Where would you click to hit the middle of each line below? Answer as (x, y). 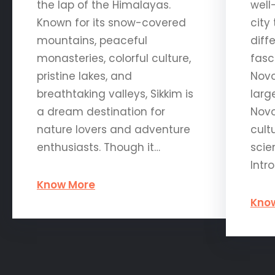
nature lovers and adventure (114, 130)
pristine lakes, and (84, 76)
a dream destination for (101, 112)
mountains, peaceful (92, 41)
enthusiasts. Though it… (99, 147)
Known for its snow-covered (111, 23)
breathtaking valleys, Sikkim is (115, 94)
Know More (66, 185)
